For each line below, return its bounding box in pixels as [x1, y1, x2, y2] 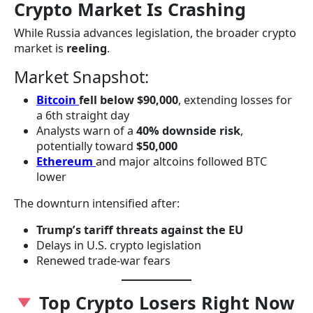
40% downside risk [136, 123, 240, 139]
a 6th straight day [36, 108, 129, 124]
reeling [66, 41, 107, 57]
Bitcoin [36, 92, 79, 108]
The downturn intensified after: [14, 196, 180, 212]
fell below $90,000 [79, 92, 178, 108]
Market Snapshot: [14, 66, 149, 89]
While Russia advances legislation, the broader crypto [14, 25, 296, 41]
